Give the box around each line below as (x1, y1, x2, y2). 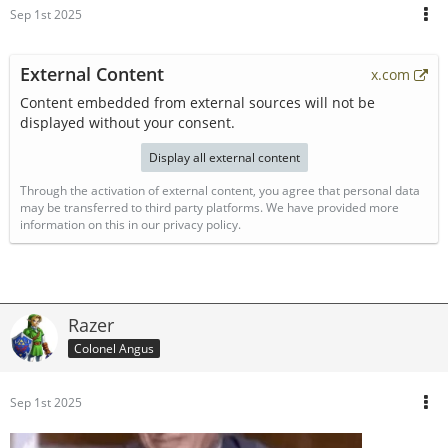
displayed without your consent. (20, 113, 235, 132)
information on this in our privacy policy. (20, 216, 241, 233)
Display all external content (148, 149, 300, 166)
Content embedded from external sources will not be (20, 93, 375, 112)
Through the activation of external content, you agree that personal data (20, 182, 420, 199)
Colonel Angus (74, 339, 154, 357)
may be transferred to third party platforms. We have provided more (20, 199, 399, 216)
